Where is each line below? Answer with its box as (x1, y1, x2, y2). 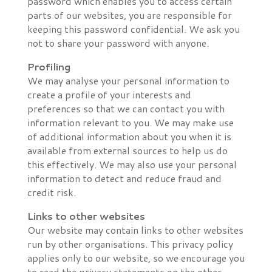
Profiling (27, 59, 70, 73)
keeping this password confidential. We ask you (27, 22, 240, 36)
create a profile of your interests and (27, 87, 191, 101)
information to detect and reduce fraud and (27, 171, 222, 185)
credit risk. (27, 185, 76, 199)
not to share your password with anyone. (27, 36, 209, 50)
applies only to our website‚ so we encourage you (27, 251, 245, 265)
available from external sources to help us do (27, 143, 228, 157)
